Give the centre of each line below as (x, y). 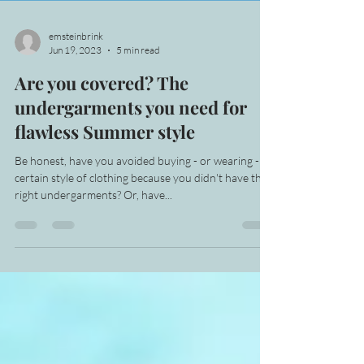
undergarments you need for (131, 159)
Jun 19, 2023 (75, 102)
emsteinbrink (76, 88)
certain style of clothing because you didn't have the (141, 230)
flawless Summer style (105, 184)
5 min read (138, 102)
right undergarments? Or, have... (93, 247)
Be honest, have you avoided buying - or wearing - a (141, 212)
